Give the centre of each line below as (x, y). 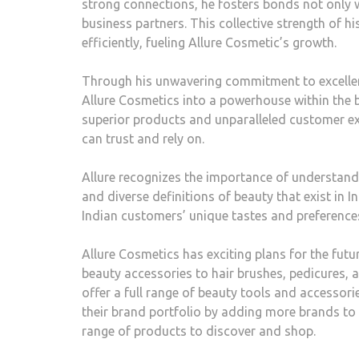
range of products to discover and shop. (199, 331)
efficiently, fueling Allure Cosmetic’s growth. (209, 42)
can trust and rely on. (143, 139)
